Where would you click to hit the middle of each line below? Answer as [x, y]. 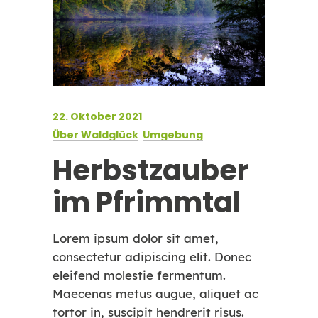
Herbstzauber [151, 170]
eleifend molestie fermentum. [139, 275]
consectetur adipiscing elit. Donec [152, 257]
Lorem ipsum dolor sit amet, [136, 238]
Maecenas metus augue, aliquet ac [155, 294]
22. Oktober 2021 [97, 116]
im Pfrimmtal [147, 202]
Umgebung [173, 135]
